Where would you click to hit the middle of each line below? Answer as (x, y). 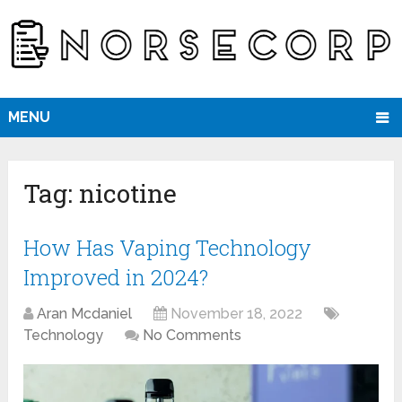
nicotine (128, 194)
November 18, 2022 (237, 314)
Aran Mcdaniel (85, 314)
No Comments (192, 336)
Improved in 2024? (116, 278)
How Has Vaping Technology (168, 248)
